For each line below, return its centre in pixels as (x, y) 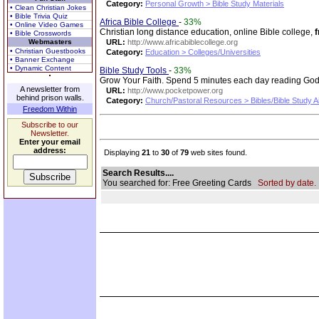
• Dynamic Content (41, 68)
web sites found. (218, 152)
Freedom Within (50, 109)
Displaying (121, 152)
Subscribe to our (50, 125)
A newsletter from (50, 89)
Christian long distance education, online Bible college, (207, 32)
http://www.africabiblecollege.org (183, 42)
